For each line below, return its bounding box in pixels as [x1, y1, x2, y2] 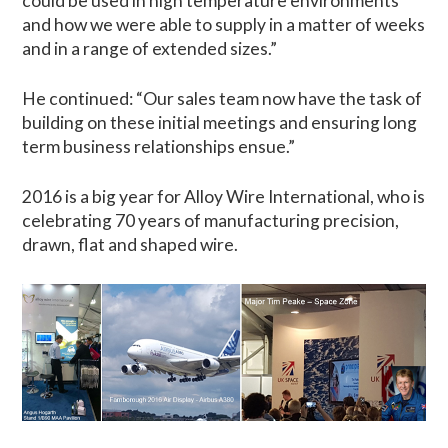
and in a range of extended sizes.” [22, 37, 278, 59]
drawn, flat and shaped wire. [22, 234, 239, 256]
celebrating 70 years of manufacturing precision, [22, 210, 400, 232]
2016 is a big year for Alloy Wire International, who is [22, 186, 426, 208]
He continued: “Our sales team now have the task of [22, 87, 423, 109]
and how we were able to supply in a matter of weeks [22, 13, 426, 35]
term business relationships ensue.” [22, 135, 296, 157]
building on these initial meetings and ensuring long [22, 111, 418, 133]
